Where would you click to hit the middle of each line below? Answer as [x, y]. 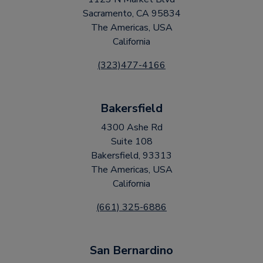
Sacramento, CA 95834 [131, 14]
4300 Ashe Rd [131, 127]
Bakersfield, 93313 [131, 156]
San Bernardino [131, 250]
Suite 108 [131, 141]
